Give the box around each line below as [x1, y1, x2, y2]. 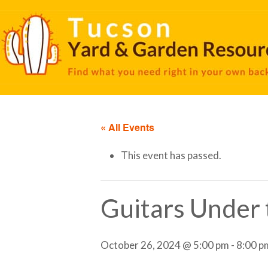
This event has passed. [121, 149, 221, 162]
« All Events [100, 120, 154, 134]
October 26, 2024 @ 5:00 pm [100, 239, 229, 252]
